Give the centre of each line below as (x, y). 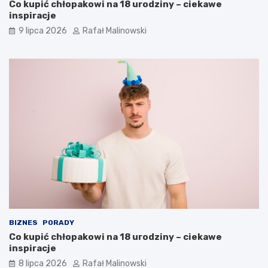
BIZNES (23, 223)
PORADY (58, 223)
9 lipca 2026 (43, 31)
